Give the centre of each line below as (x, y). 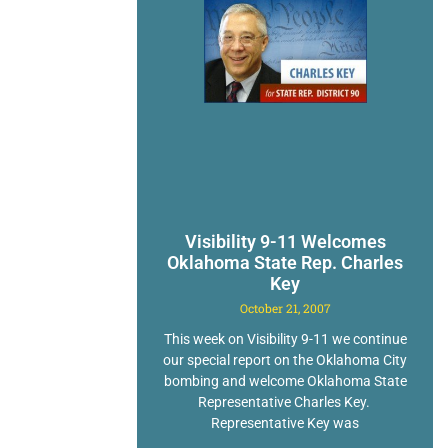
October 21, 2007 (285, 307)
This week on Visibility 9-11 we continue (285, 338)
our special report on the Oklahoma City (285, 359)
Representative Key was (285, 422)
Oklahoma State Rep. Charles (285, 262)
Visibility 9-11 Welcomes (285, 241)
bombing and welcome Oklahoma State (285, 380)
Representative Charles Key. (285, 401)
